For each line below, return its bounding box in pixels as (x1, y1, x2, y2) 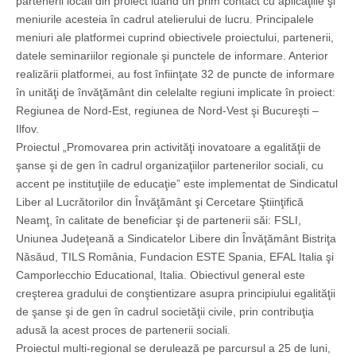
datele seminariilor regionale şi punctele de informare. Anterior (16, 49, 328, 63)
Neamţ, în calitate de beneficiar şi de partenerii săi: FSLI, (16, 214, 301, 227)
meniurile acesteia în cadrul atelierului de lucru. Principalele (16, 13, 314, 26)
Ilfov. (16, 122, 39, 136)
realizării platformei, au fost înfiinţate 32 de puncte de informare (16, 68, 335, 81)
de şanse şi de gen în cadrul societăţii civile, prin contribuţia (16, 305, 314, 319)
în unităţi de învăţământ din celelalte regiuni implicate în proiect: (16, 86, 335, 99)
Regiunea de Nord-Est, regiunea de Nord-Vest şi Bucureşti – (16, 104, 319, 118)
